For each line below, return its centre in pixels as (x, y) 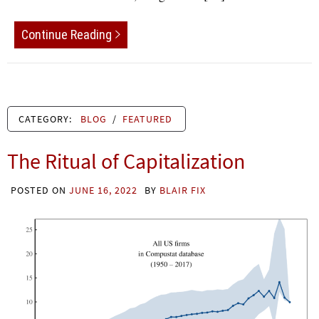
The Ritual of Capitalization (126, 161)
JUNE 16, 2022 (103, 190)
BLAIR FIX (183, 190)
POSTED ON (40, 190)
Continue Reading (67, 34)
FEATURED (147, 119)
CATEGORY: (47, 119)
